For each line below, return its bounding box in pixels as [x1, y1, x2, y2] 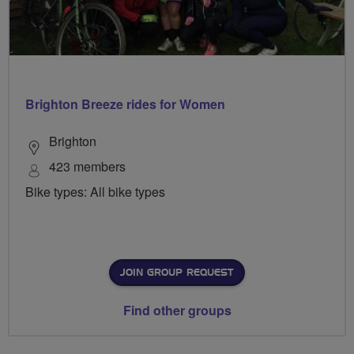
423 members [49, 157, 126, 176]
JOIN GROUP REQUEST [120, 268, 233, 278]
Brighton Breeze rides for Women [25, 95, 225, 114]
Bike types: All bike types [25, 183, 165, 201]
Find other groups [122, 301, 232, 320]
